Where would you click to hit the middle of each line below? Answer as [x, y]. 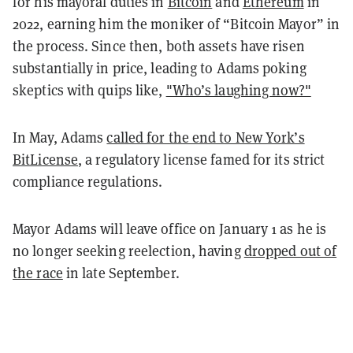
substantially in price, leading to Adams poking [160, 67]
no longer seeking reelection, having [128, 250]
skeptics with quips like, [89, 89]
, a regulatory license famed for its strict [202, 159]
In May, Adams [60, 137]
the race [38, 272]
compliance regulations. [89, 181]
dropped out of [290, 250]
